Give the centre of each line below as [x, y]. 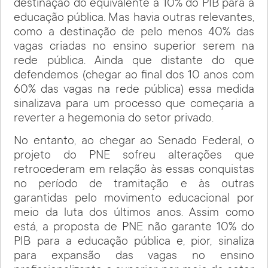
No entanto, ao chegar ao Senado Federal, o [134, 142]
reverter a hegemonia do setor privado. [114, 119]
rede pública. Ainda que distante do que [134, 61]
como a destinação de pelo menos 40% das [134, 33]
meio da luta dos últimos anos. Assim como [134, 214]
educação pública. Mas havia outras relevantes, [134, 18]
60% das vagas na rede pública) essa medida [134, 90]
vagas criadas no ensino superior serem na [134, 47]
